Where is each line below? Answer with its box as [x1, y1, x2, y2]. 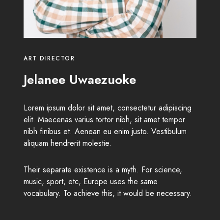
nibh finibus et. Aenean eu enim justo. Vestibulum [24, 126, 187, 137]
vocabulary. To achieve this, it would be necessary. [24, 188, 192, 199]
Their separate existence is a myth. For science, [24, 164, 182, 176]
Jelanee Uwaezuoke [24, 70, 136, 89]
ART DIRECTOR [24, 54, 75, 63]
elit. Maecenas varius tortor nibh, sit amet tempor [24, 114, 185, 126]
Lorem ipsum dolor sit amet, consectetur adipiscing [24, 102, 192, 114]
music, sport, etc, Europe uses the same [24, 176, 158, 188]
